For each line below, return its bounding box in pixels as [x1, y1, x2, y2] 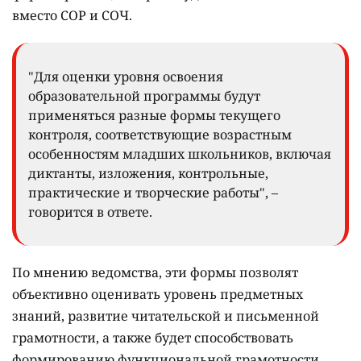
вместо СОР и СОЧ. [12, 6, 132, 24]
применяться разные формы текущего [28, 106, 280, 124]
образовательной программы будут [28, 86, 260, 105]
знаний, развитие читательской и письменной [12, 306, 319, 325]
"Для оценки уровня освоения [28, 67, 223, 85]
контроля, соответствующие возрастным [28, 125, 292, 143]
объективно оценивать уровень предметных [12, 284, 303, 303]
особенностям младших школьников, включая [28, 144, 331, 163]
